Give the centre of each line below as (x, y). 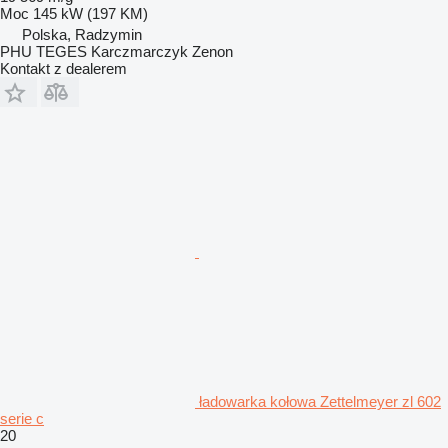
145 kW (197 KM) (90, 13)
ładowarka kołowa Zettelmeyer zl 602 (320, 401)
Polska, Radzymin (82, 34)
